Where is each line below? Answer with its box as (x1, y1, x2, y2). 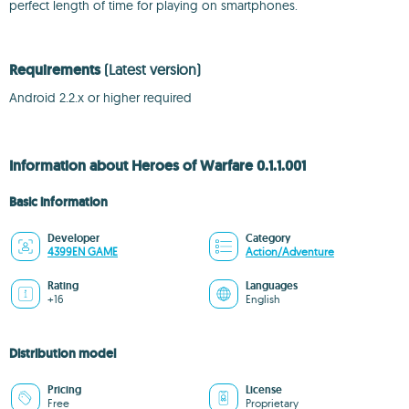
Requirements (9, 60, 104, 79)
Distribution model (9, 345, 116, 362)
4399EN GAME (47, 245, 118, 258)
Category (246, 231, 290, 246)
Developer (47, 231, 100, 246)
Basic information (9, 194, 108, 210)
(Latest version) (104, 60, 201, 79)
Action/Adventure (246, 245, 334, 258)
